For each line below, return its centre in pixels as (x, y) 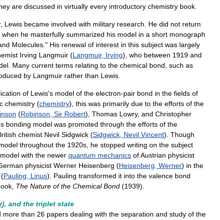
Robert (75, 114)
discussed (40, 6)
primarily (116, 104)
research (131, 24)
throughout (37, 145)
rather (74, 76)
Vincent (152, 135)
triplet (46, 204)
